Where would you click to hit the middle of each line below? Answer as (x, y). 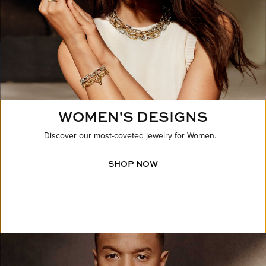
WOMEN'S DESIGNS (133, 116)
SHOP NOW (133, 164)
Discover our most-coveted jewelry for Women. (130, 136)
